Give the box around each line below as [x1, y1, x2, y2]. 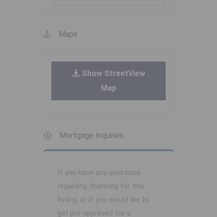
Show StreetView [79, 69, 145, 78]
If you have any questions [58, 168, 140, 177]
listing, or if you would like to [58, 195, 149, 204]
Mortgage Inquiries [60, 131, 124, 140]
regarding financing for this [58, 182, 144, 191]
